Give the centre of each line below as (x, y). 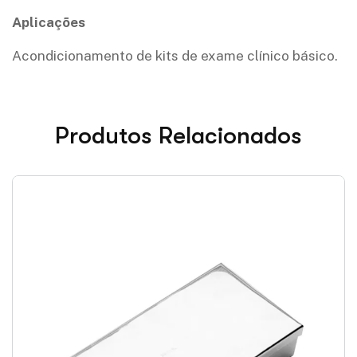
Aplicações (49, 22)
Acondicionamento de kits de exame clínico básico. (175, 56)
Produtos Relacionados (178, 135)
